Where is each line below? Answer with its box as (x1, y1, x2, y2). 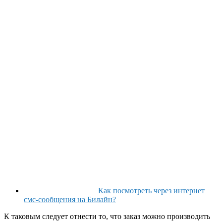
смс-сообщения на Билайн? (24, 195, 116, 204)
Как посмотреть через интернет (98, 186, 205, 195)
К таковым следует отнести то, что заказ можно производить (4, 212, 210, 221)
